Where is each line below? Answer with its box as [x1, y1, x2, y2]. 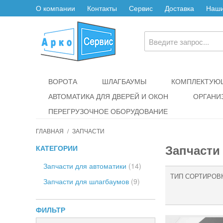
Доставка [165, 3, 194, 13]
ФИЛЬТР [36, 205, 65, 215]
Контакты [87, 3, 117, 13]
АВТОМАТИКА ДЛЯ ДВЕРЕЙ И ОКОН [48, 91, 168, 101]
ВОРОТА [48, 76, 77, 86]
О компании [36, 3, 75, 13]
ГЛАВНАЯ [36, 126, 64, 135]
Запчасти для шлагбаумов [43, 176, 131, 186]
